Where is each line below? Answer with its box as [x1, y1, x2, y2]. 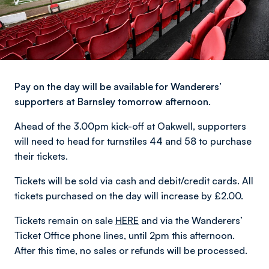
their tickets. [14, 150, 68, 162]
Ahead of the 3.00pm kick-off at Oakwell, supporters [14, 120, 246, 132]
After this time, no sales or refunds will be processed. [14, 244, 247, 256]
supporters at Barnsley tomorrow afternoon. [14, 95, 211, 107]
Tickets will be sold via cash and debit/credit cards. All [14, 175, 253, 187]
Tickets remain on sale [14, 214, 115, 226]
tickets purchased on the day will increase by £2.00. [14, 190, 243, 202]
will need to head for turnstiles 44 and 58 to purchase [14, 135, 252, 147]
